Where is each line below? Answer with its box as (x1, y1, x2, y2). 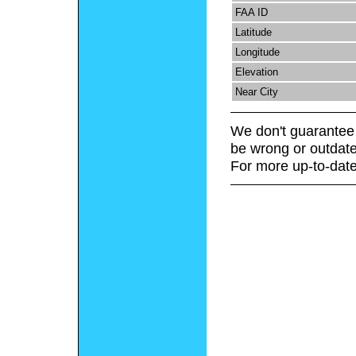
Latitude (234, 26, 272, 39)
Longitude (234, 46, 280, 59)
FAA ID (234, 6, 268, 19)
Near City (234, 86, 278, 99)
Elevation (234, 66, 278, 79)
